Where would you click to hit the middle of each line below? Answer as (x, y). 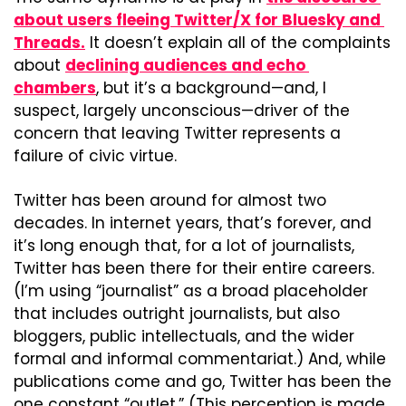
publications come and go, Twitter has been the (203, 382)
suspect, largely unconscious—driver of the (182, 111)
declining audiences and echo (185, 66)
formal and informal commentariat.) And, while (200, 359)
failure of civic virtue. (95, 156)
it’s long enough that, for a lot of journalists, (184, 246)
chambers (55, 88)
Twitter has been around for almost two (170, 201)
